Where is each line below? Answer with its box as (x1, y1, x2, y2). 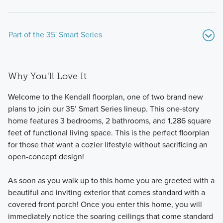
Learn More (17, 187, 54, 198)
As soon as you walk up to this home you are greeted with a (7, 174, 215, 186)
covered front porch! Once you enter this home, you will (7, 198, 202, 210)
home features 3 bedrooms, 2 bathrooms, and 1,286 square (7, 114, 211, 126)
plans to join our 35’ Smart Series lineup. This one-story (7, 103, 199, 114)
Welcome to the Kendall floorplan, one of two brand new (7, 91, 203, 102)
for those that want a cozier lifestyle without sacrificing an (7, 138, 208, 150)
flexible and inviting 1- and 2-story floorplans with (7, 144, 176, 155)
